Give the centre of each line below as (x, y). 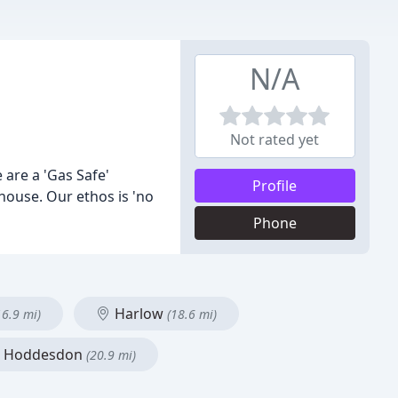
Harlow (139, 314)
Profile (275, 186)
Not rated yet (275, 139)
